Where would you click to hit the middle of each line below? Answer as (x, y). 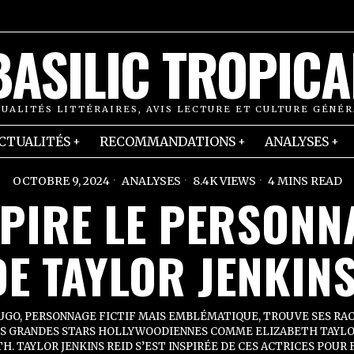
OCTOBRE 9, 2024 (61, 181)
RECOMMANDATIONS (168, 141)
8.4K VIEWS (223, 181)
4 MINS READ (303, 181)
